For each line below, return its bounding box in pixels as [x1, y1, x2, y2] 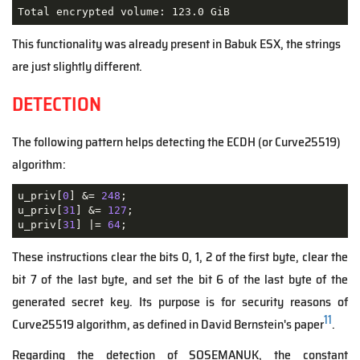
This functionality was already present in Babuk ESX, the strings [12, 33, 341, 54]
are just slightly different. [12, 55, 142, 76]
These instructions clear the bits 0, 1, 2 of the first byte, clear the [12, 246, 348, 267]
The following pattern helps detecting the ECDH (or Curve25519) [12, 131, 341, 152]
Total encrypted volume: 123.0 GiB [17, 6, 230, 18]
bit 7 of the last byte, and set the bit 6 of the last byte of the [12, 268, 348, 289]
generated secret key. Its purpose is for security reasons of [12, 291, 348, 312]
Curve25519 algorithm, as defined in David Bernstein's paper [12, 313, 324, 334]
